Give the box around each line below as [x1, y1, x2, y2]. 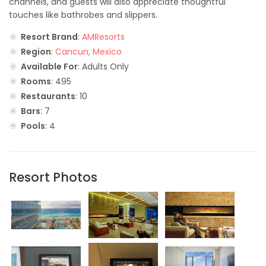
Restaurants [21, 90, 75, 102]
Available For [21, 61, 78, 72]
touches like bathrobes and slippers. [9, 9, 157, 21]
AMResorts [82, 31, 125, 43]
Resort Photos [9, 169, 97, 186]
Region [21, 46, 51, 58]
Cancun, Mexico [55, 46, 122, 58]
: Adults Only [78, 61, 129, 72]
